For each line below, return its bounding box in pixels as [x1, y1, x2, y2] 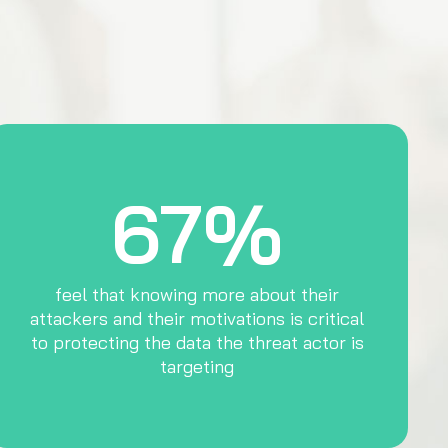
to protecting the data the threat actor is [30, 331, 364, 354]
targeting [160, 355, 235, 378]
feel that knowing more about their [55, 283, 340, 306]
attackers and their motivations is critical [30, 307, 365, 330]
